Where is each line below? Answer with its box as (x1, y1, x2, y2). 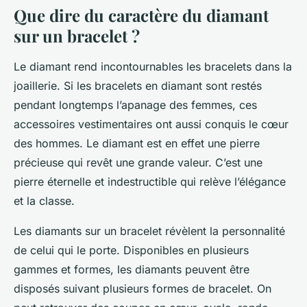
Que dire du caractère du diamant (14, 3, 269, 26)
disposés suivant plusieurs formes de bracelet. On (14, 281, 271, 295)
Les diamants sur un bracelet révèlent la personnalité (14, 223, 285, 238)
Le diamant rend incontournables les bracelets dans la (14, 59, 292, 73)
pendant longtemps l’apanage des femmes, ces (14, 97, 257, 112)
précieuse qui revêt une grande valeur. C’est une (14, 155, 262, 169)
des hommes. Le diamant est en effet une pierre (14, 136, 260, 150)
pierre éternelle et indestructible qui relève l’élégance (14, 174, 286, 188)
